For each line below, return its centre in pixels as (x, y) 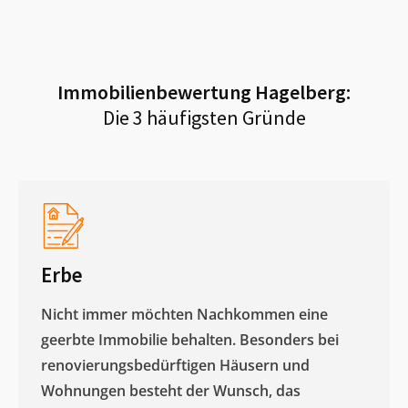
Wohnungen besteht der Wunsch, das (171, 390)
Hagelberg (301, 92)
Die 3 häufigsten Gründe (204, 117)
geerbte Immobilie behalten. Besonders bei (190, 339)
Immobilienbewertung (156, 92)
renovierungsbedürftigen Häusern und (175, 365)
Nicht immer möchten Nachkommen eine (184, 314)
